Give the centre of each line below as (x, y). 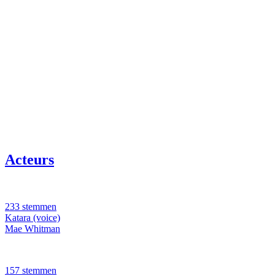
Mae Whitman (33, 229)
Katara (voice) (33, 218)
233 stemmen (31, 207)
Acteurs (29, 160)
